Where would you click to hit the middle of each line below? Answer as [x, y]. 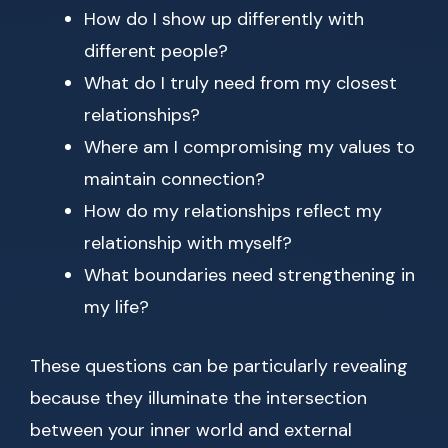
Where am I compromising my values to [249, 147]
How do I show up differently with [224, 19]
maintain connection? [174, 179]
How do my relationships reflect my [233, 211]
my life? [116, 307]
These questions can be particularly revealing [219, 366]
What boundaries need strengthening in [249, 275]
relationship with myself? [188, 243]
